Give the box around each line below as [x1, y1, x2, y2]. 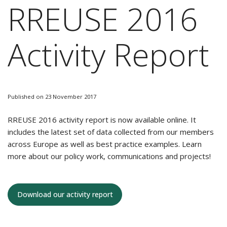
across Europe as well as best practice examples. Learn [8, 139, 202, 149]
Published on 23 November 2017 [8, 93, 96, 100]
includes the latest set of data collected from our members [8, 127, 214, 137]
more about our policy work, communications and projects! [8, 151, 211, 161]
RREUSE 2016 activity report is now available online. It [8, 115, 196, 125]
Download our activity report [17, 190, 113, 199]
